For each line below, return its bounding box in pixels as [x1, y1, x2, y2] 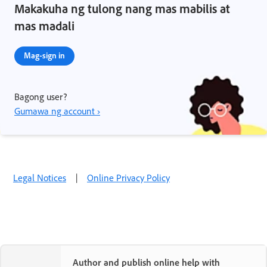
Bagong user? [14, 90, 67, 103]
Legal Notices [13, 171, 66, 184]
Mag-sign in [24, 49, 65, 60]
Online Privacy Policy [87, 171, 170, 184]
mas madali [14, 17, 74, 33]
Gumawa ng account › [14, 104, 100, 117]
